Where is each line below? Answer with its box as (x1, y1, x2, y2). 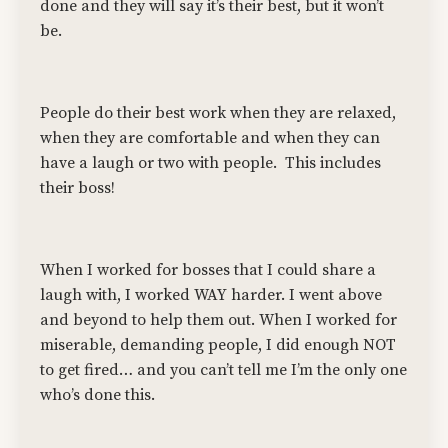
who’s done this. (40, 385, 155, 406)
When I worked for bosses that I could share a (40, 260, 376, 281)
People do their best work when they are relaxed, (40, 103, 396, 124)
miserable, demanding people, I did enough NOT (40, 335, 396, 356)
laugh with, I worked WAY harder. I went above (40, 285, 382, 306)
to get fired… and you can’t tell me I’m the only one (40, 360, 407, 381)
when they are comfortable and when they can (40, 128, 380, 149)
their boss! (40, 178, 115, 199)
